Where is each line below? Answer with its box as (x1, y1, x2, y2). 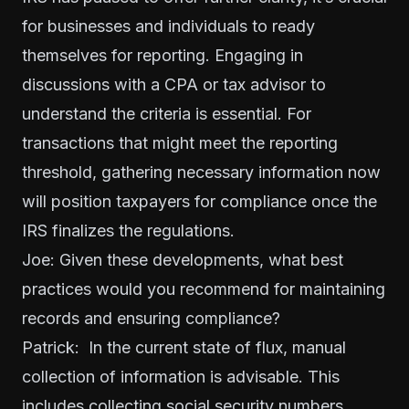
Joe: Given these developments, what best (22, 250, 343, 269)
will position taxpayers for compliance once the (22, 192, 377, 211)
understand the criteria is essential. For (22, 104, 311, 123)
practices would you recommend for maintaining (22, 279, 385, 299)
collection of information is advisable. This (22, 367, 340, 386)
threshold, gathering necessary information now (22, 163, 381, 182)
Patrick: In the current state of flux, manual (22, 338, 346, 357)
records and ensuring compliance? (22, 309, 280, 328)
